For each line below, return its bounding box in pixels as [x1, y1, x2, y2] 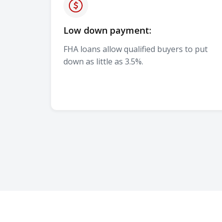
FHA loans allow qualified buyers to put [63, 43, 208, 55]
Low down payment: [63, 24, 151, 36]
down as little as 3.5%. [63, 55, 143, 67]
